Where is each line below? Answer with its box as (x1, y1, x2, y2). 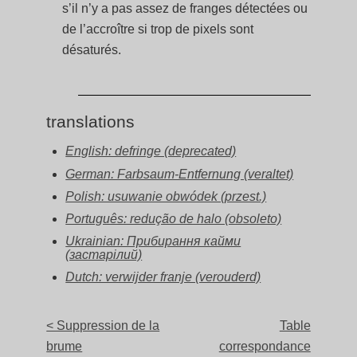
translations (46, 112, 135, 132)
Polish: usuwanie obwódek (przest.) (65, 189, 267, 203)
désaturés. (62, 43, 122, 57)
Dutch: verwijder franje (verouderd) (65, 270, 261, 284)
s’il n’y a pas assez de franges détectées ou (62, 2, 308, 16)
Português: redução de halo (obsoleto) (65, 211, 282, 226)
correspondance (218, 339, 311, 354)
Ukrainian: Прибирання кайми (65, 234, 241, 249)
